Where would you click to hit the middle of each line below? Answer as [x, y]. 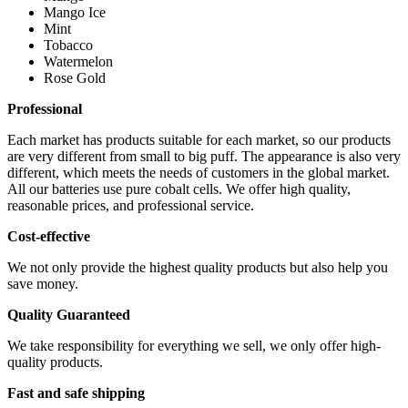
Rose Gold [75, 77]
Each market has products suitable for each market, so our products [199, 139]
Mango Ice [75, 12]
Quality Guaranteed [69, 314]
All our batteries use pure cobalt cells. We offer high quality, [179, 189]
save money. [43, 283]
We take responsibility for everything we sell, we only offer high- [194, 345]
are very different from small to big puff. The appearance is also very [204, 156]
